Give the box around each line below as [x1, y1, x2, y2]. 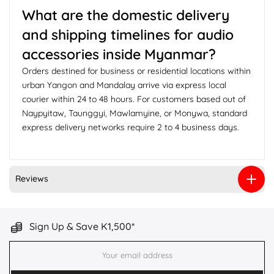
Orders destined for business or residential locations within [22, 65, 251, 76]
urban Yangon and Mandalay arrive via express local [22, 79, 226, 91]
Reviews [15, 173, 48, 185]
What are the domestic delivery [22, 6, 229, 24]
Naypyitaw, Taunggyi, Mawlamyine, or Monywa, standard [22, 107, 247, 119]
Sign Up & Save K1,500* [27, 220, 135, 232]
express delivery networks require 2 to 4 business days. [22, 121, 239, 133]
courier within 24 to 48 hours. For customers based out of [22, 93, 246, 105]
